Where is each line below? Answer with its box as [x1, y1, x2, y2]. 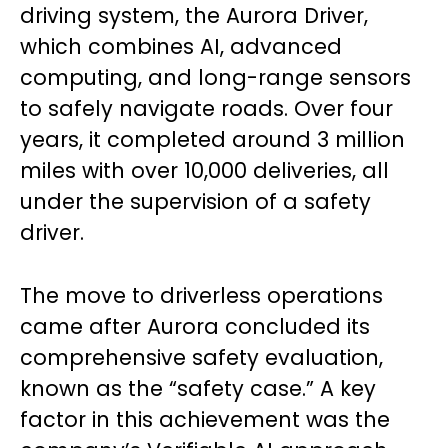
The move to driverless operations [20, 280, 383, 310]
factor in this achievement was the [20, 404, 390, 434]
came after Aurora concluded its [20, 311, 370, 341]
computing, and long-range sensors [20, 62, 411, 92]
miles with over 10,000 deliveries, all [20, 155, 389, 185]
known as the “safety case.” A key [20, 373, 376, 403]
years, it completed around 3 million [20, 124, 405, 154]
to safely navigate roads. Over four [20, 93, 393, 123]
